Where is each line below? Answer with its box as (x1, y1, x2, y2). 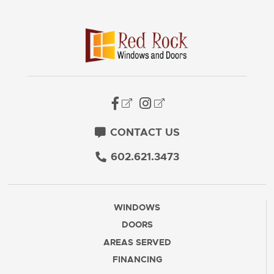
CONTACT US (109, 125, 180, 139)
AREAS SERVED (103, 236, 171, 248)
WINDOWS (114, 202, 160, 213)
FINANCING (112, 254, 162, 265)
